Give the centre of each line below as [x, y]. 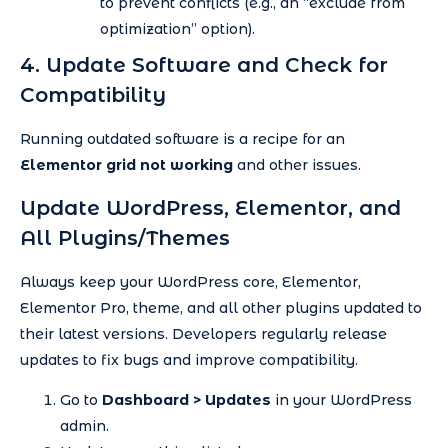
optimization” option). [177, 29]
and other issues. [297, 165]
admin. [84, 426]
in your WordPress [341, 400]
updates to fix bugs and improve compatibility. [189, 359]
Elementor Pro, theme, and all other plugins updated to [221, 307]
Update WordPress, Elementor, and [210, 207]
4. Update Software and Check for [204, 65]
